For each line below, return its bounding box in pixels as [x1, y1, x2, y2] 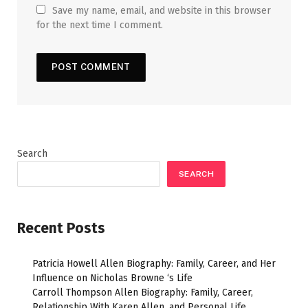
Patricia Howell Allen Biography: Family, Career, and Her [32, 258, 276, 270]
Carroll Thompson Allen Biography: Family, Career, [32, 287, 253, 299]
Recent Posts [17, 219, 105, 238]
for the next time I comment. [36, 19, 163, 32]
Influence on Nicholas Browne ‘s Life [32, 272, 192, 285]
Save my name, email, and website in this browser [52, 5, 271, 17]
